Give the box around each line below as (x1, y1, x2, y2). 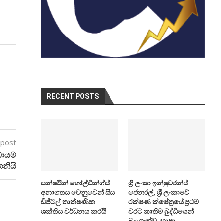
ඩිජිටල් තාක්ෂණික (41, 198, 96, 206)
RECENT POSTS (47, 92, 99, 100)
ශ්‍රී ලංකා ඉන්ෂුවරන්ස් (128, 179, 188, 187)
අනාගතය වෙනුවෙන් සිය (41, 188, 115, 197)
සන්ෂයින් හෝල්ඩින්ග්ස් (41, 179, 110, 187)
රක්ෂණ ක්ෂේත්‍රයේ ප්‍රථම (128, 198, 199, 206)
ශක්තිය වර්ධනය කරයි (41, 207, 107, 216)
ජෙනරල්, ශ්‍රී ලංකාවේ (128, 188, 189, 197)
